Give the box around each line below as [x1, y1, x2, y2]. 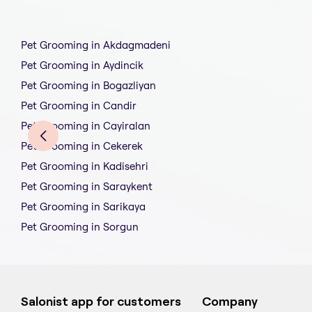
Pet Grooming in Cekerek [21, 139, 143, 153]
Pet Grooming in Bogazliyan [21, 79, 156, 93]
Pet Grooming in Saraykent [21, 180, 153, 194]
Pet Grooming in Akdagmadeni [21, 38, 171, 52]
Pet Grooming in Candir [21, 99, 136, 113]
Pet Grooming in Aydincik [21, 58, 143, 72]
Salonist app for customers [21, 295, 181, 309]
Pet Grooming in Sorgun [21, 220, 139, 234]
